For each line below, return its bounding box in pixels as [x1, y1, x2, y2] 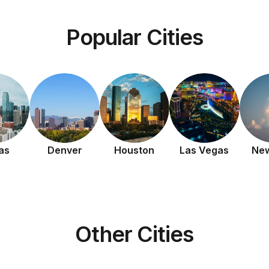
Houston [114, 144, 155, 157]
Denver [47, 144, 82, 157]
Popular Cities [65, 24, 204, 50]
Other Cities [75, 221, 194, 248]
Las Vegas [180, 144, 229, 157]
